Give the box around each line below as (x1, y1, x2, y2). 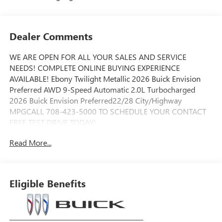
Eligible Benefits (9, 176, 86, 190)
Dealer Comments (9, 29, 93, 43)
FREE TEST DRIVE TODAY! (9, 117, 96, 128)
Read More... (9, 137, 52, 148)
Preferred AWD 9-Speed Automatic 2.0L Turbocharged (9, 84, 195, 95)
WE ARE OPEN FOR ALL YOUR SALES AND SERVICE (9, 52, 186, 62)
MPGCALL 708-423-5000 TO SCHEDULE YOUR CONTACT (9, 106, 206, 117)
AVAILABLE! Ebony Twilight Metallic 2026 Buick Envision (9, 73, 201, 84)
